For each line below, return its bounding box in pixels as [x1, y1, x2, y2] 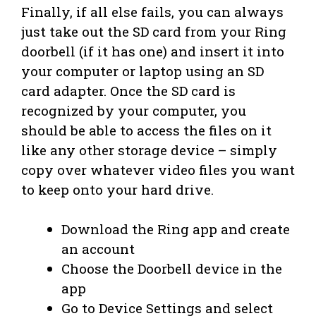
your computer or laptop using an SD [21, 61, 264, 80]
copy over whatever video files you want [21, 160, 295, 178]
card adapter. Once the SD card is [21, 81, 236, 99]
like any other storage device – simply [21, 140, 277, 159]
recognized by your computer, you [21, 101, 246, 119]
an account [61, 240, 135, 258]
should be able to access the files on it [21, 121, 272, 139]
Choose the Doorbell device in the [61, 260, 282, 278]
